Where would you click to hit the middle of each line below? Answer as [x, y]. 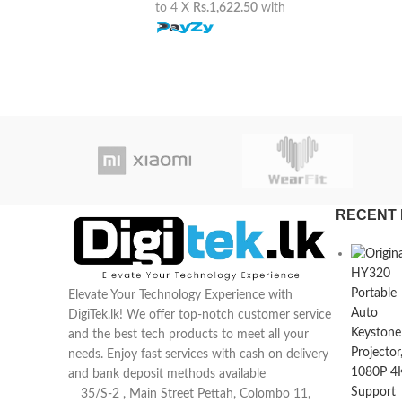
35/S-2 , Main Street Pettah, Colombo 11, [196, 393]
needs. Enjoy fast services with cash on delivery [198, 354]
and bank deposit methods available [167, 374]
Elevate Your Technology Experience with [180, 295]
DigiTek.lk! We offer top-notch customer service [200, 315]
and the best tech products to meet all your [188, 334]
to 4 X [174, 8]
